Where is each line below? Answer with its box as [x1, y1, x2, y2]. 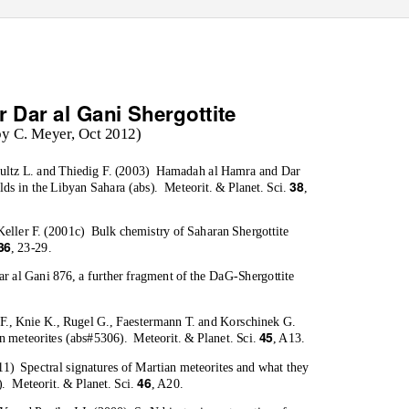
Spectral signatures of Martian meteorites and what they [20, 360, 309, 374]
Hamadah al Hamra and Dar [155, 163, 301, 178]
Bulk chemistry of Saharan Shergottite [90, 224, 289, 238]
